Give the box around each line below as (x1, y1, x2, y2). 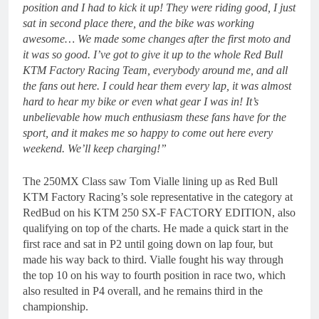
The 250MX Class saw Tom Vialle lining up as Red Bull (23, 175, 278, 187)
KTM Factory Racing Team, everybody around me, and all (23, 64, 288, 76)
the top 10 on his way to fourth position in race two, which (23, 269, 286, 281)
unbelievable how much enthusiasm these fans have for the (23, 111, 286, 123)
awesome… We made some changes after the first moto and (23, 33, 291, 45)
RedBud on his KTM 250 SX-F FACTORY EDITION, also (23, 206, 296, 219)
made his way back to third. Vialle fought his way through (23, 253, 283, 266)
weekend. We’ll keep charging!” (23, 142, 167, 155)
